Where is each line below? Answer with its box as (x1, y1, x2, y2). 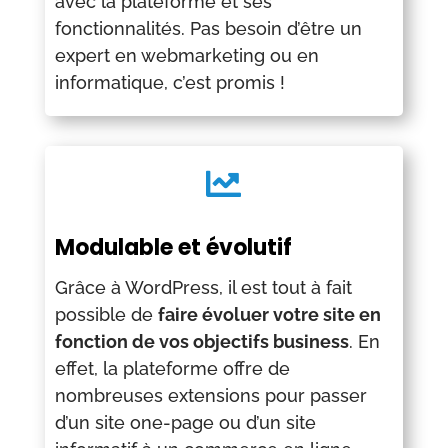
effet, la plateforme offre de (54, 358, 290, 379)
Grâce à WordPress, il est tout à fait (54, 277, 352, 298)
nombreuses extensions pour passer (54, 385, 367, 406)
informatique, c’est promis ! (54, 72, 285, 93)
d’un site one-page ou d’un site (54, 412, 316, 433)
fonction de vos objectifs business (54, 331, 349, 352)
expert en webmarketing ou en (54, 45, 319, 66)
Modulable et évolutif (54, 232, 292, 263)
